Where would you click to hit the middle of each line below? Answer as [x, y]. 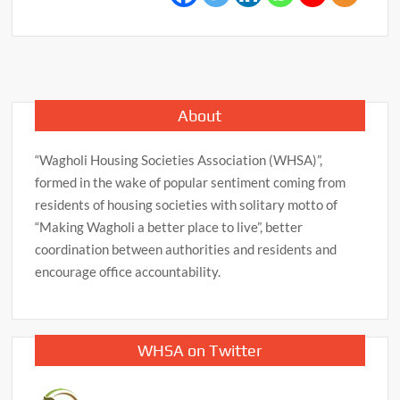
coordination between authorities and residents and [186, 249]
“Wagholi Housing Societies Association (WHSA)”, [179, 159]
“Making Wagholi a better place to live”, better [169, 226]
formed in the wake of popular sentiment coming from [191, 182]
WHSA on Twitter [200, 350]
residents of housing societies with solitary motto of [187, 204]
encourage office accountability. [128, 271]
